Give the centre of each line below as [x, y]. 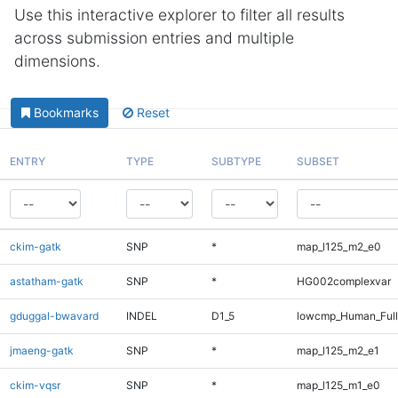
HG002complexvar [343, 281]
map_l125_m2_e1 [338, 350]
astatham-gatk [46, 281]
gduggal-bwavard [54, 315]
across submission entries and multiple [154, 38]
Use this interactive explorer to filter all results [179, 15]
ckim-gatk [35, 246]
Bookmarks [66, 113]
